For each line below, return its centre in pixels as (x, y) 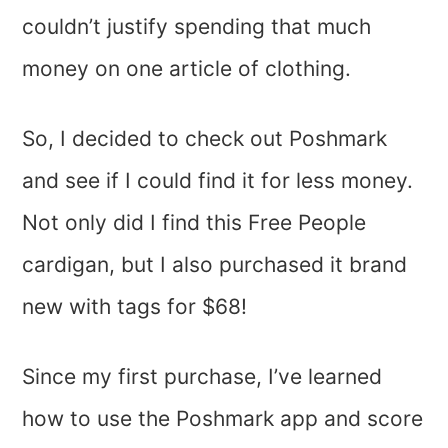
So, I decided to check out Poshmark (205, 139)
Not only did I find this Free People (194, 223)
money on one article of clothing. (187, 69)
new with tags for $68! (135, 307)
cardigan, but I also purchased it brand (215, 265)
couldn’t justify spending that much (197, 27)
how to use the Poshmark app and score (223, 419)
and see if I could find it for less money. (218, 181)
